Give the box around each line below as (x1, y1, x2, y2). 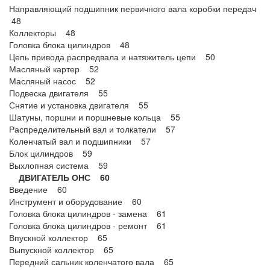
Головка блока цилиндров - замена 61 (9, 207, 166, 219)
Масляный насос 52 (9, 75, 95, 87)
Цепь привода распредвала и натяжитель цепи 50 (9, 51, 215, 63)
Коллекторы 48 (9, 27, 75, 39)
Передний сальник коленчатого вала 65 (9, 256, 174, 268)
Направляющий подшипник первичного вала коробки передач (9, 2, 261, 14)
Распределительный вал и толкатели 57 (9, 123, 175, 135)
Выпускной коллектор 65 (9, 243, 113, 256)
